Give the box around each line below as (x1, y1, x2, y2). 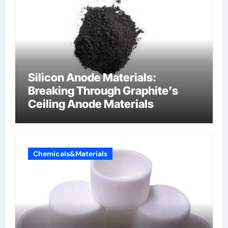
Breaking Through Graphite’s (27, 84, 178, 97)
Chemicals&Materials (33, 149, 107, 158)
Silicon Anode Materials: (27, 71, 156, 84)
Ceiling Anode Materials (27, 97, 154, 110)
